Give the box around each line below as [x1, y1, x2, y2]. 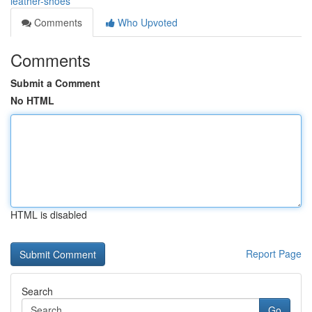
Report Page [246, 247, 302, 260]
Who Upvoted [115, 15, 178, 29]
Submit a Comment [10, 76, 100, 90]
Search [22, 284, 53, 298]
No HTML [10, 93, 54, 107]
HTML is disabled [10, 208, 87, 221]
